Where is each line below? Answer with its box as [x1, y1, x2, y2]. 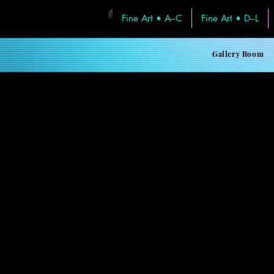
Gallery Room [212, 49, 264, 59]
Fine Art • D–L [201, 12, 259, 24]
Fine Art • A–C [122, 12, 182, 24]
